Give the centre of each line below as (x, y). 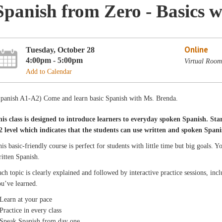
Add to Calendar (49, 71)
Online (196, 49)
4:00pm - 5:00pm (55, 60)
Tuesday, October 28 (60, 50)
